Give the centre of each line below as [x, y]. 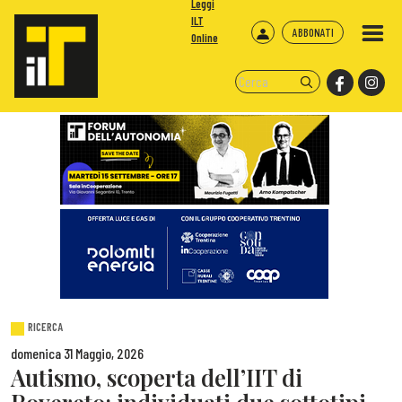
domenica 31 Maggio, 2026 [77, 354]
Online [204, 38]
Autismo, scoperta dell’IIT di [157, 377]
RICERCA [46, 327]
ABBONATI [313, 32]
